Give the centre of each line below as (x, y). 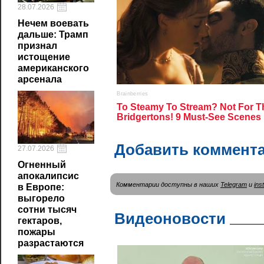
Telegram (234, 184)
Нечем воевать (53, 23)
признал (37, 46)
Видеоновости (170, 218)
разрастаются (51, 243)
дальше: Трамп (53, 34)
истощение (44, 57)
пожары (37, 232)
